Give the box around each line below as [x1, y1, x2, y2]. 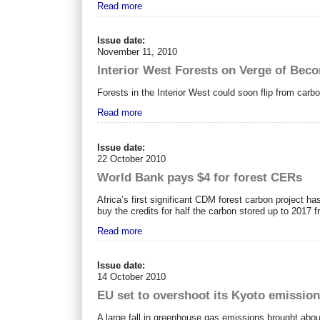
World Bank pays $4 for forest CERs [97, 170, 303, 184]
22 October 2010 [97, 153, 166, 164]
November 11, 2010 [97, 46, 178, 58]
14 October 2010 [97, 271, 166, 283]
